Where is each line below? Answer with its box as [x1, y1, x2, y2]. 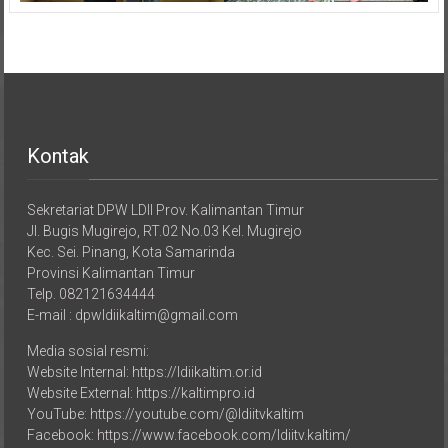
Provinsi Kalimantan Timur [27, 243, 196, 260]
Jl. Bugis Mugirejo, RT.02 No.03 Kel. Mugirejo [27, 201, 303, 218]
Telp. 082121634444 [27, 264, 156, 281]
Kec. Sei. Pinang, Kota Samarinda [27, 222, 236, 239]
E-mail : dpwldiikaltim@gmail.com [27, 285, 239, 302]
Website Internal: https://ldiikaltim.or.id [27, 342, 263, 359]
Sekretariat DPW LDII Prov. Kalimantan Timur [27, 180, 305, 197]
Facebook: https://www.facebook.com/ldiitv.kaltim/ [27, 405, 352, 422]
